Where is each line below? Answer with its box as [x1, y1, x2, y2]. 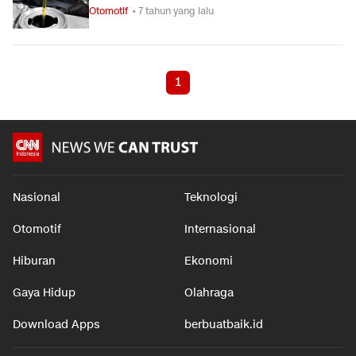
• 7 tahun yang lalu [132, 4, 214, 17]
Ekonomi [184, 253, 233, 269]
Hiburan [13, 253, 56, 269]
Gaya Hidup [13, 285, 75, 300]
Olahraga [184, 285, 234, 300]
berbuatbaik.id [184, 317, 263, 332]
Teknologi [184, 190, 238, 205]
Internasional [184, 222, 256, 237]
